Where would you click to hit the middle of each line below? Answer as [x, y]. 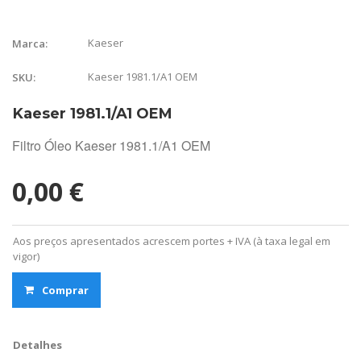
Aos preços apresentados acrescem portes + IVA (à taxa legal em [172, 241]
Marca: [30, 43]
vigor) [26, 256]
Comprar [65, 290]
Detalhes [37, 344]
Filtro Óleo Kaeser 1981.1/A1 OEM [111, 145]
